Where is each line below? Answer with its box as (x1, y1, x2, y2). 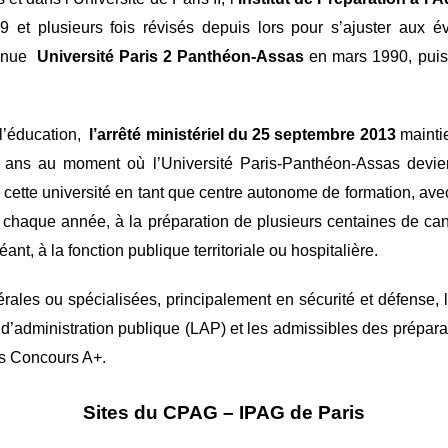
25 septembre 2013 (252, 126, 396, 143)
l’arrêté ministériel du (89, 126, 248, 143)
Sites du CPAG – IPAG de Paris (83, 402, 365, 423)
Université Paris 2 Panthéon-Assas (36, 48, 305, 65)
